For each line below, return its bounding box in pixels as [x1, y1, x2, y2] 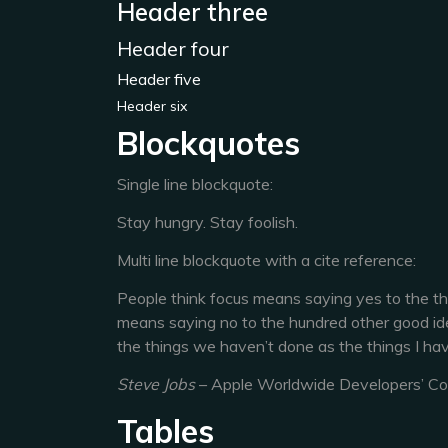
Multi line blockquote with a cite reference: [117, 250, 416, 270]
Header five [117, 69, 201, 89]
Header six [117, 97, 187, 115]
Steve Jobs [117, 374, 195, 394]
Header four [117, 36, 229, 61]
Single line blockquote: [117, 174, 273, 194]
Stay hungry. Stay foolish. [117, 212, 298, 232]
